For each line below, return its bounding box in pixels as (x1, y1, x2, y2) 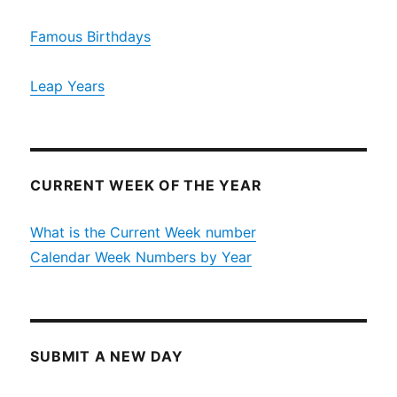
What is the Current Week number (30, 223, 257, 242)
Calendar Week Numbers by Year (30, 248, 253, 267)
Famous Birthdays (30, 27, 152, 46)
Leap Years (30, 77, 105, 96)
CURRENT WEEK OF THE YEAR (30, 176, 262, 195)
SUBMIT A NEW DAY (30, 347, 183, 366)
